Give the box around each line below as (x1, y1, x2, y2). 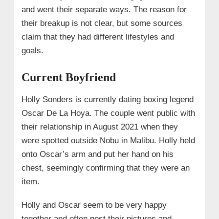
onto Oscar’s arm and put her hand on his (21, 149, 174, 159)
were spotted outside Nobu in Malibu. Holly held (21, 135, 195, 145)
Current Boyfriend (21, 70, 116, 84)
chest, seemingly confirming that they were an (21, 163, 190, 173)
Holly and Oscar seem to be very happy (21, 200, 167, 210)
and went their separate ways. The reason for (21, 4, 187, 14)
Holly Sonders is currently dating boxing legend (21, 94, 194, 104)
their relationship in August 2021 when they (21, 122, 178, 131)
